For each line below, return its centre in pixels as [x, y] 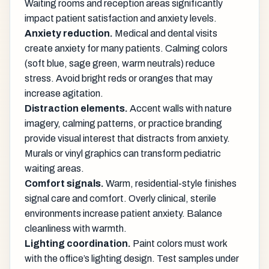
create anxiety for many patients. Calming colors [126, 48]
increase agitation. [64, 93]
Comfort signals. [64, 183]
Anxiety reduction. [69, 33]
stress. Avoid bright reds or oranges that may [119, 78]
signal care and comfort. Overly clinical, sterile [120, 198]
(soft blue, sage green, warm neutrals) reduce [120, 63]
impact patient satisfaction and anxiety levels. [121, 18]
